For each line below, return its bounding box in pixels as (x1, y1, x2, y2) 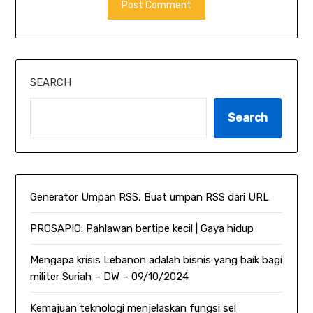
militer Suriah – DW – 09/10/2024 (30, 270, 189, 284)
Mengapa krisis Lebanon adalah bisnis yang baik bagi (30, 254, 283, 267)
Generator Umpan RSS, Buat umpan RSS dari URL (30, 191, 270, 204)
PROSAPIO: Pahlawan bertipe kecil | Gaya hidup (30, 222, 254, 235)
